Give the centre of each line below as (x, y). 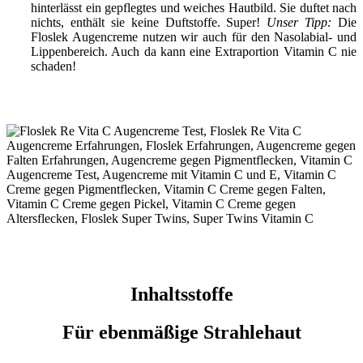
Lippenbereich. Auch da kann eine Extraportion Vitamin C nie (194, 52)
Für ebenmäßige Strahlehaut (181, 332)
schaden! (53, 66)
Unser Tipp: (299, 23)
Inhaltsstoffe (181, 294)
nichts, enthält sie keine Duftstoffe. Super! (149, 23)
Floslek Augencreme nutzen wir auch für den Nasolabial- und (194, 37)
